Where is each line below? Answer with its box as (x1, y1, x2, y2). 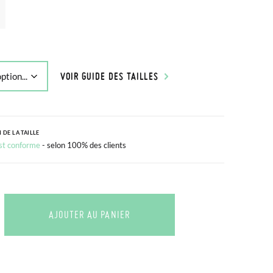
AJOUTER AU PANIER (48, 208, 130, 221)
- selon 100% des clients (41, 140, 126, 150)
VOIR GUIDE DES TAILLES (60, 69, 159, 82)
